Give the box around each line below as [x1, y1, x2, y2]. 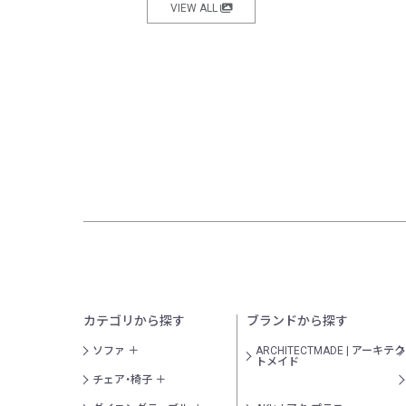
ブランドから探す [246, 313, 348, 328]
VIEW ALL [169, 2, 220, 15]
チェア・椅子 [92, 372, 152, 386]
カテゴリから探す [83, 313, 185, 328]
